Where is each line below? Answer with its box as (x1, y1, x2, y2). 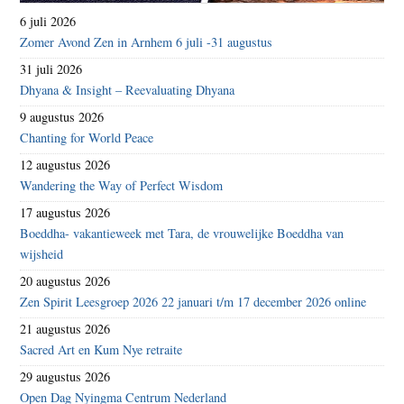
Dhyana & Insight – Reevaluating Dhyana (20, 81, 235, 99)
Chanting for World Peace (20, 129, 154, 147)
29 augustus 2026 (20, 368, 111, 386)
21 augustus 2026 (20, 320, 111, 338)
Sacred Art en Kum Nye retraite (20, 341, 183, 359)
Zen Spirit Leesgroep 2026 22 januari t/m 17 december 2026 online (20, 293, 367, 311)
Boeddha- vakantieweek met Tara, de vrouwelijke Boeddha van (20, 225, 344, 243)
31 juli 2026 (20, 60, 83, 78)
